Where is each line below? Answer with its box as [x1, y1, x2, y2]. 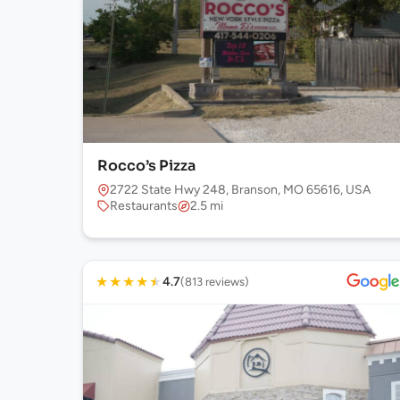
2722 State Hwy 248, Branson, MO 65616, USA [110, 182, 371, 197]
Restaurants [110, 198, 178, 213]
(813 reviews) [180, 275, 249, 288]
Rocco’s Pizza [97, 156, 196, 175]
